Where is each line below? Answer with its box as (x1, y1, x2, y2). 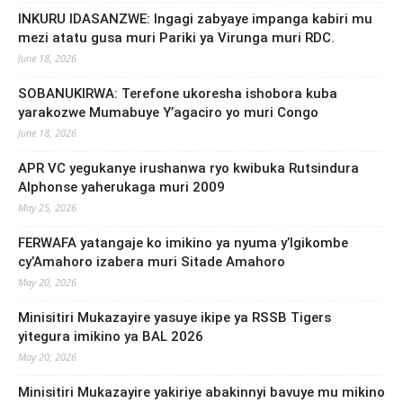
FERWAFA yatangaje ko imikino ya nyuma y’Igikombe (18, 234, 348, 251)
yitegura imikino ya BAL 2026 (18, 327, 203, 345)
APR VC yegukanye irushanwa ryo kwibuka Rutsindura (18, 159, 359, 176)
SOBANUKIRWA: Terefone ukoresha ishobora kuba (18, 85, 337, 102)
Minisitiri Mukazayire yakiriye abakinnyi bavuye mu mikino (18, 383, 385, 400)
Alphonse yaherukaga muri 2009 (18, 178, 225, 195)
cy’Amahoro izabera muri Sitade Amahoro (18, 253, 285, 270)
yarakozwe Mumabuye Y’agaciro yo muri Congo (18, 103, 318, 121)
